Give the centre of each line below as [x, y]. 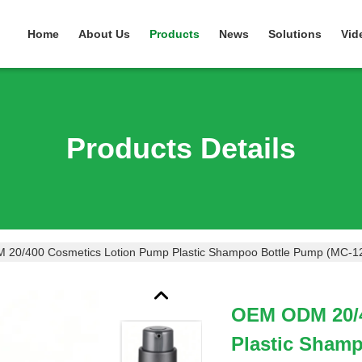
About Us [104, 34]
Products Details [181, 148]
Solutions [295, 34]
